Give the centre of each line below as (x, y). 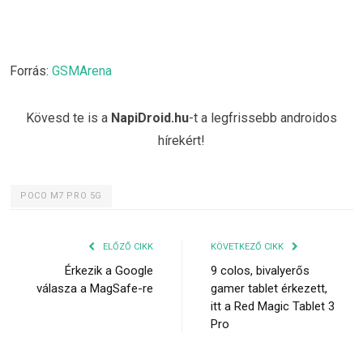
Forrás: (31, 71)
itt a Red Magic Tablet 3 (273, 307)
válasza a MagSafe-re (95, 289)
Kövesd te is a (68, 118)
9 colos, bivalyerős (260, 271)
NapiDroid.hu (150, 118)
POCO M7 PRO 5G (61, 196)
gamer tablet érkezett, (269, 289)
